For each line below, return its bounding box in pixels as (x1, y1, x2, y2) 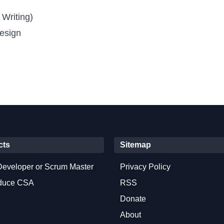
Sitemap (120, 140, 151, 149)
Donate (120, 194, 146, 203)
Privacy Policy (120, 162, 170, 171)
